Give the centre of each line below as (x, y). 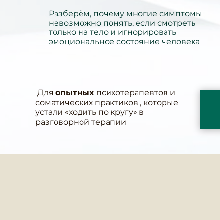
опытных (76, 93)
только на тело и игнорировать (112, 32)
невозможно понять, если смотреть (122, 23)
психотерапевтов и (136, 93)
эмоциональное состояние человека (124, 41)
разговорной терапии (81, 122)
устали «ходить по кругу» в (90, 112)
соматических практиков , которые (107, 102)
